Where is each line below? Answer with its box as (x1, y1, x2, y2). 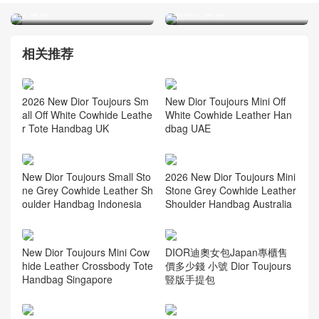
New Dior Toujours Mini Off (164, 93, 286, 108)
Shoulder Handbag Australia (164, 196, 292, 211)
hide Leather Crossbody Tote (22, 258, 153, 273)
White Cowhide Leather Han (164, 107, 292, 122)
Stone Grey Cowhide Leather (164, 182, 296, 197)
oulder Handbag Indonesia (22, 196, 142, 211)
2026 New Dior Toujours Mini (164, 169, 296, 184)
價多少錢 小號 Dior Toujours (164, 258, 291, 273)
